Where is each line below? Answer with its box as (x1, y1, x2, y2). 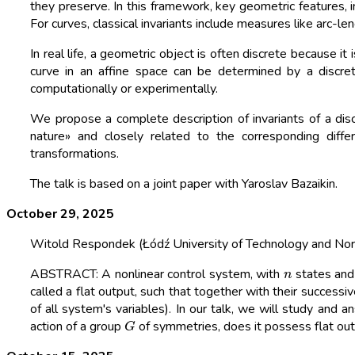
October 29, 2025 (6, 205, 114, 223)
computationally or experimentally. (30, 80, 218, 98)
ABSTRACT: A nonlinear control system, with (30, 265, 284, 284)
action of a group (30, 318, 124, 336)
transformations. (30, 145, 119, 163)
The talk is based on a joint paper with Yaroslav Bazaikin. (30, 175, 338, 193)
